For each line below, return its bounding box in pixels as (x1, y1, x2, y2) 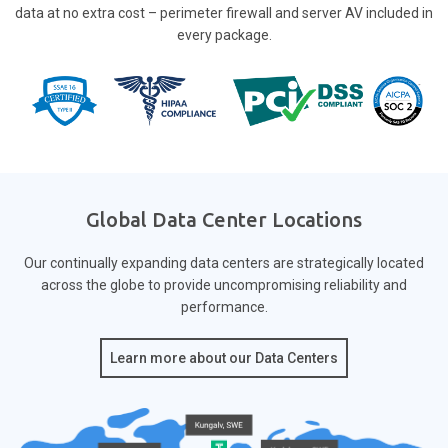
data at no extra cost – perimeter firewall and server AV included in (15, 5, 433, 21)
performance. (180, 299, 268, 315)
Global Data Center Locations (86, 208, 362, 231)
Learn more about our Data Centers (110, 350, 338, 366)
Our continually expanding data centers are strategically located (24, 255, 424, 271)
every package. (176, 27, 272, 43)
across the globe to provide (41, 277, 211, 293)
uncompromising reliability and (211, 277, 407, 293)
